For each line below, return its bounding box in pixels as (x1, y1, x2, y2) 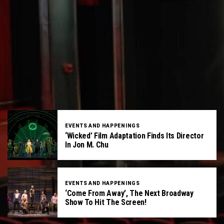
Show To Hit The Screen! (65, 197, 146, 207)
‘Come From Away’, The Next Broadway (65, 188, 193, 198)
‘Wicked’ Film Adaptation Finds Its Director (65, 130, 204, 140)
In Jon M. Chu (65, 139, 108, 149)
